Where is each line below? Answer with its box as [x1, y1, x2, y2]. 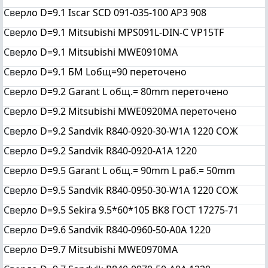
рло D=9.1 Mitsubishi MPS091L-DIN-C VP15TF [20, 26, 224, 39]
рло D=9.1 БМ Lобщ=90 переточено [20, 65, 187, 78]
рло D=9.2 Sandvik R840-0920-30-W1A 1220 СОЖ [20, 124, 238, 138]
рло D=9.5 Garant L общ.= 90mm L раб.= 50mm [20, 164, 235, 177]
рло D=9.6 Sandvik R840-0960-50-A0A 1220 [20, 223, 211, 236]
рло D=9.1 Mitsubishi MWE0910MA [20, 45, 178, 59]
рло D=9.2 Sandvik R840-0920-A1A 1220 [20, 144, 197, 157]
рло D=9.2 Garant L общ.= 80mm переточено [20, 85, 229, 98]
